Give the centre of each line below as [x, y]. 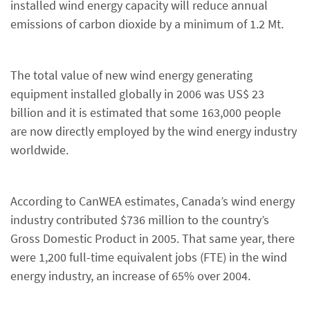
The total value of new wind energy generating [131, 75]
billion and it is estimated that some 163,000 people [146, 112]
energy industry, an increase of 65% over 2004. [130, 276]
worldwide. [39, 150]
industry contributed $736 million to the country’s [140, 220]
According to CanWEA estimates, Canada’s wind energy [153, 201]
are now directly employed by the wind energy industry [154, 131]
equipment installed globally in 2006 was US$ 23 [137, 94]
